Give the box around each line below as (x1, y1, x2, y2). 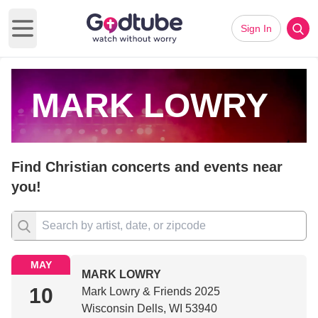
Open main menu (21, 29, 109, 42)
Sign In (241, 23, 272, 34)
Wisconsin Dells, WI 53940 (82, 302, 218, 314)
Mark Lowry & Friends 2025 (82, 285, 221, 297)
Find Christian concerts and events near (11, 159, 283, 175)
